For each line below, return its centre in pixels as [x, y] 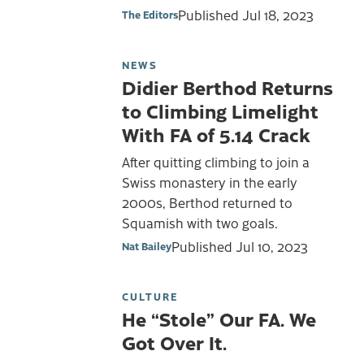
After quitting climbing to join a [216, 161]
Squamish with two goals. [200, 222]
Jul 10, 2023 [272, 247]
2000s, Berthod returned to [207, 202]
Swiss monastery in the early [210, 182]
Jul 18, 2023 [278, 15]
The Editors [150, 15]
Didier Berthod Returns [227, 87]
